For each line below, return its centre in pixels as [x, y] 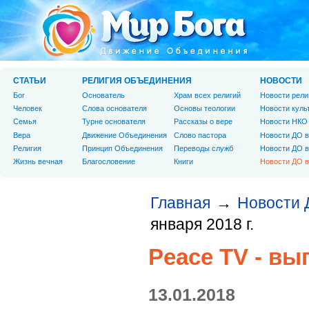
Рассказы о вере [203, 122]
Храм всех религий [207, 95]
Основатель [103, 95]
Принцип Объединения [122, 148]
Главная [180, 203]
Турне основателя [114, 122]
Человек [28, 109]
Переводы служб [203, 148]
